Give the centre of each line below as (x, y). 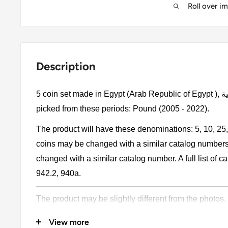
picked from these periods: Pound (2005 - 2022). (124, 108)
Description (66, 66)
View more (69, 222)
